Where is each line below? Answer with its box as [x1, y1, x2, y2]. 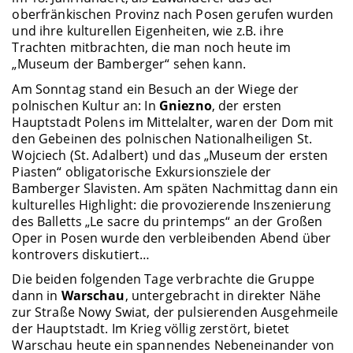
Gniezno [158, 96, 212, 114]
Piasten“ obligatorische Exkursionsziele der [12, 162, 272, 180]
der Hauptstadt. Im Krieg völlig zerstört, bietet [12, 319, 290, 337]
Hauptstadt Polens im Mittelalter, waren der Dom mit [12, 113, 334, 131]
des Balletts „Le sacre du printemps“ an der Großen [12, 212, 323, 230]
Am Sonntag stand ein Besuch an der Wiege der [12, 80, 299, 98]
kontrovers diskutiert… [12, 245, 150, 263]
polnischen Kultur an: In [12, 96, 159, 114]
